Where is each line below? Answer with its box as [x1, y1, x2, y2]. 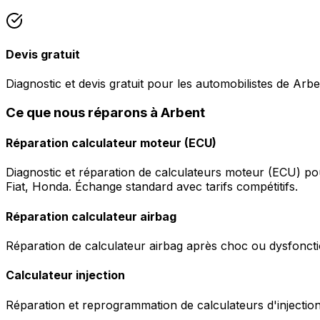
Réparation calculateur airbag [6, 209, 176, 224]
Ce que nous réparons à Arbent [6, 104, 205, 121]
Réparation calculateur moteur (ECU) [6, 136, 216, 151]
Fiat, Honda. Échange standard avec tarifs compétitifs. [6, 179, 298, 194]
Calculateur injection [6, 268, 125, 283]
